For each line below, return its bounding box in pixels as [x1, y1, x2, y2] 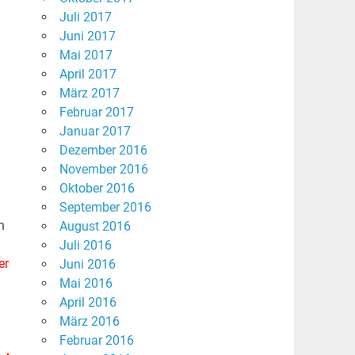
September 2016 [59, 200, 151, 216]
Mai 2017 [59, 48, 113, 63]
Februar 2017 [59, 105, 134, 120]
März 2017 [59, 86, 120, 101]
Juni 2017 [59, 29, 116, 44]
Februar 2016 [59, 333, 134, 349]
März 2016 [59, 314, 120, 330]
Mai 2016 [59, 276, 113, 292]
